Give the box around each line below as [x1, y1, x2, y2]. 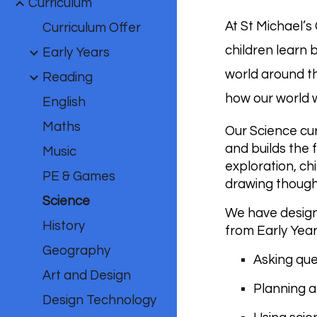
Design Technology [42, 294, 156, 307]
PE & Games [42, 170, 115, 183]
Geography [42, 244, 110, 258]
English [42, 96, 86, 109]
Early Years [42, 46, 110, 59]
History [42, 219, 85, 233]
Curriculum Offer [42, 21, 141, 35]
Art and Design [42, 269, 131, 282]
